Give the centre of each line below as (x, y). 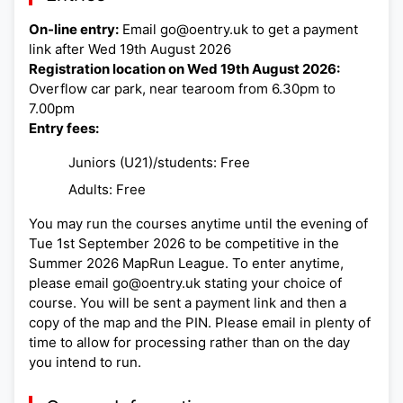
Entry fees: (64, 129)
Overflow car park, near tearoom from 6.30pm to (182, 89)
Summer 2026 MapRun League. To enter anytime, (186, 264)
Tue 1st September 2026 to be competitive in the (184, 244)
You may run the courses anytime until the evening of (198, 224)
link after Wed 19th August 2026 (130, 49)
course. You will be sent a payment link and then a (188, 303)
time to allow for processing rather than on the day (189, 343)
